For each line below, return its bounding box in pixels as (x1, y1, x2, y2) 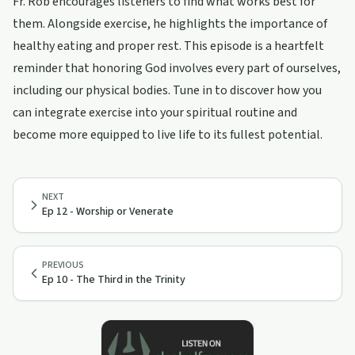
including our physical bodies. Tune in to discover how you (13, 82, 322, 99)
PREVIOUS (42, 258, 84, 272)
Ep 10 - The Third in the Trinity (42, 272, 185, 288)
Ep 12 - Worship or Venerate (42, 204, 174, 219)
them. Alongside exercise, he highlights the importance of (13, 15, 327, 32)
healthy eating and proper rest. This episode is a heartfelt (13, 37, 324, 55)
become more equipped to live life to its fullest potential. (13, 126, 323, 143)
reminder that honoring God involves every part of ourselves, (13, 59, 341, 77)
